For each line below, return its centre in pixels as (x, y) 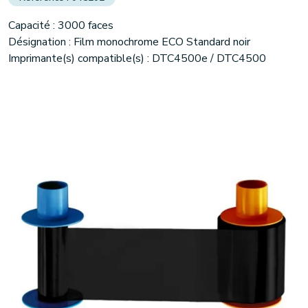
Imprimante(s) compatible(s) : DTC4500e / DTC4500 (137, 58)
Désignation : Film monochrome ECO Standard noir (129, 42)
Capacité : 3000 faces (61, 25)
